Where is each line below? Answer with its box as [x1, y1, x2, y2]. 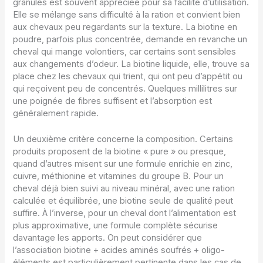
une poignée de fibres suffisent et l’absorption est [13, 96, 213, 107]
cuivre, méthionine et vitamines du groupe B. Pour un [13, 171, 224, 182]
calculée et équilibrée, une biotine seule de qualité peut [13, 195, 234, 207]
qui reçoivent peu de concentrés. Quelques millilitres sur [13, 83, 238, 95]
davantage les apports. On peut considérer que [13, 232, 203, 244]
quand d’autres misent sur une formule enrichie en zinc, [13, 159, 233, 170]
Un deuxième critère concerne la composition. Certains [13, 134, 234, 145]
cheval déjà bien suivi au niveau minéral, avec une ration [13, 183, 235, 194]
